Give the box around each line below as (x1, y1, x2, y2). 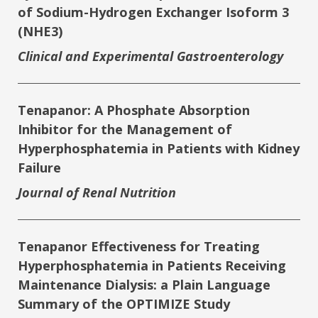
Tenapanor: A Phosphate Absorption (18, 102, 250, 119)
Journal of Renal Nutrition (18, 184, 176, 202)
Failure (18, 159, 61, 177)
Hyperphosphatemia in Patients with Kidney (18, 140, 300, 158)
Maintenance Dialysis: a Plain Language (18, 276, 270, 294)
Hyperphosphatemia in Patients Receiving (18, 257, 286, 275)
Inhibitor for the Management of (18, 121, 232, 138)
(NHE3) (18, 23, 62, 40)
